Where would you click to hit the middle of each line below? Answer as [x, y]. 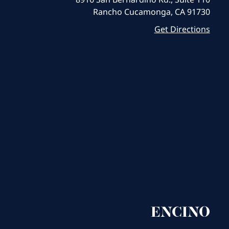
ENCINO [180, 213]
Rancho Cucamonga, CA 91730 [151, 12]
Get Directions [182, 29]
